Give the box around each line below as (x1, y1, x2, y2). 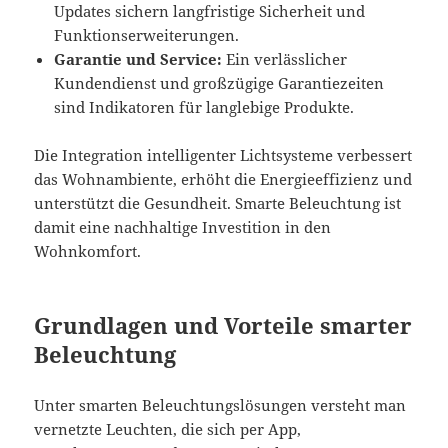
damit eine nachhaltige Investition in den (34, 216, 332, 237)
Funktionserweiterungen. (54, 24, 240, 45)
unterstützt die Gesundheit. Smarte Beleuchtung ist (34, 192, 402, 213)
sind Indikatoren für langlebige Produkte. (54, 96, 355, 117)
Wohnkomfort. (34, 240, 142, 261)
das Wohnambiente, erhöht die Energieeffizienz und (34, 168, 413, 189)
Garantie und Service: (54, 48, 223, 69)
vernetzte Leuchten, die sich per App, (34, 418, 302, 439)
